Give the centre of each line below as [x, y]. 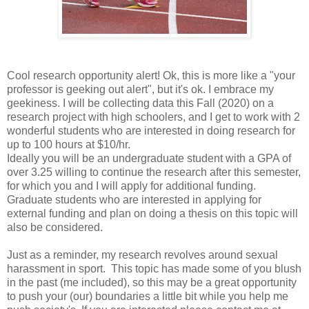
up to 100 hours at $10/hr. [70, 144]
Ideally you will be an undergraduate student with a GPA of [149, 158]
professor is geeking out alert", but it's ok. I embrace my [140, 89]
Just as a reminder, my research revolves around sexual [142, 255]
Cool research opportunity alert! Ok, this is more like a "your [151, 75]
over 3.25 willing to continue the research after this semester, [154, 172]
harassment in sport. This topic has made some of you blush [154, 268]
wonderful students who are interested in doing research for [151, 130]
